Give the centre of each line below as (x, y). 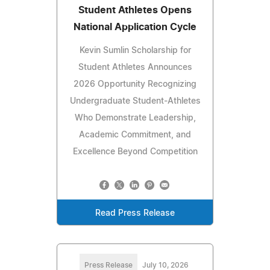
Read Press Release (135, 214)
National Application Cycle (135, 27)
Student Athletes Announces (135, 68)
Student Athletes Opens (135, 11)
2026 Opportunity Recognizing (135, 85)
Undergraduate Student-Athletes (135, 102)
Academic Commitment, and (135, 135)
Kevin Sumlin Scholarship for (135, 51)
